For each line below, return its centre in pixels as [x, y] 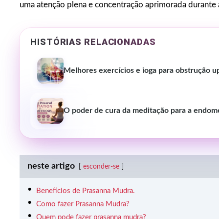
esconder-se [101, 167]
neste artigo [51, 166]
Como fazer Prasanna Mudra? [83, 204]
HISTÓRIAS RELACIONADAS [93, 42]
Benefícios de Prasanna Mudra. [86, 191]
